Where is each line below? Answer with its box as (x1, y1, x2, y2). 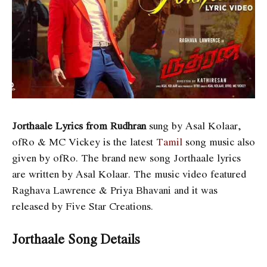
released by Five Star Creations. (12, 198, 153, 213)
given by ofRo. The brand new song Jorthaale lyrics (12, 150, 241, 165)
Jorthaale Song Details (12, 229, 140, 249)
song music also (182, 133, 255, 149)
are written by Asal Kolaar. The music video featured (12, 166, 246, 181)
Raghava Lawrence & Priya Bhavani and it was (12, 182, 218, 197)
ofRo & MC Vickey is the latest (12, 133, 156, 149)
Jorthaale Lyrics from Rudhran (12, 117, 146, 133)
